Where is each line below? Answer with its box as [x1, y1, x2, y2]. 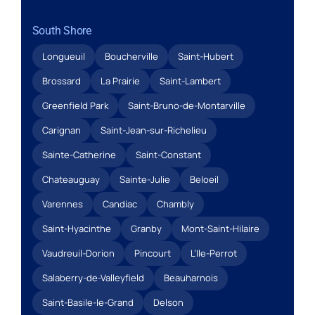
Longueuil [41, 49, 85, 63]
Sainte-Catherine [41, 148, 116, 161]
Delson [153, 295, 184, 309]
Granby [130, 221, 162, 235]
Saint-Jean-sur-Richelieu [100, 123, 207, 136]
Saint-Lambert [159, 74, 221, 87]
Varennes [41, 197, 83, 210]
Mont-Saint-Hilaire [181, 221, 259, 235]
